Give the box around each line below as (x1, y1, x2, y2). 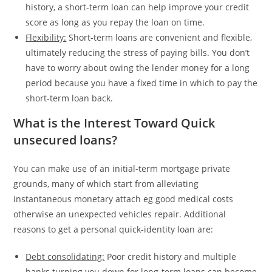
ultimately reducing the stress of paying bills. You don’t (25, 47, 250, 59)
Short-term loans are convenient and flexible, (66, 32, 253, 44)
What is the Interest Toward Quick (13, 115, 216, 132)
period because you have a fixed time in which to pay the (25, 77, 258, 89)
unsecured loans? (13, 132, 118, 149)
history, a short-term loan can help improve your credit (25, 1, 250, 13)
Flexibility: (25, 32, 67, 44)
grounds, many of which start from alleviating (13, 178, 199, 190)
